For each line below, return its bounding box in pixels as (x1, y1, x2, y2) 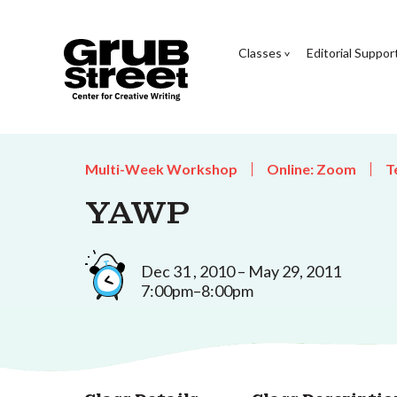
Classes (237, 44, 282, 60)
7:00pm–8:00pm (141, 280, 253, 300)
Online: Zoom (267, 160, 356, 177)
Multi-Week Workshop (85, 160, 237, 177)
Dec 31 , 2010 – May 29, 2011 (141, 261, 341, 281)
